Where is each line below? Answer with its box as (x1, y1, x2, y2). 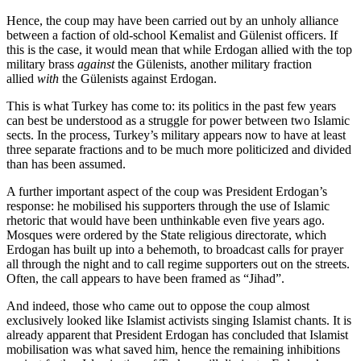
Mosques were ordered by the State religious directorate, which (6, 228, 326, 243)
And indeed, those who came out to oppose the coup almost (6, 299, 309, 313)
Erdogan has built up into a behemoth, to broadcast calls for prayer (6, 243, 343, 257)
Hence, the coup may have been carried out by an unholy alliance (6, 14, 338, 28)
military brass (6, 57, 77, 72)
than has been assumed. (6, 157, 126, 172)
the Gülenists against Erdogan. (59, 72, 217, 86)
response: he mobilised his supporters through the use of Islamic (6, 199, 330, 214)
